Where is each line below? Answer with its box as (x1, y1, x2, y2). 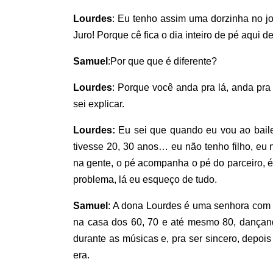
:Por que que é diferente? (108, 55, 217, 66)
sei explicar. (73, 98, 124, 109)
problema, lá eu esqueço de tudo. (73, 174, 217, 185)
